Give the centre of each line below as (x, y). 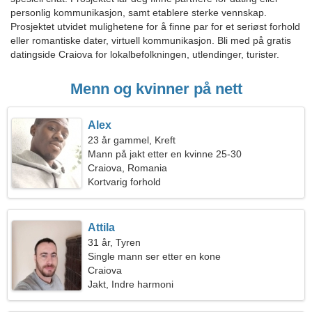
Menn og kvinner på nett (156, 89)
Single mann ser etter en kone (155, 256)
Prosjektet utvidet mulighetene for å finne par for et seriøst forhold (155, 26)
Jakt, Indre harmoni (131, 284)
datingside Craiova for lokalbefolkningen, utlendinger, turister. (145, 54)
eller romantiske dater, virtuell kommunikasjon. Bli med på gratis (151, 40)
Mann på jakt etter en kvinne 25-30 (165, 154)
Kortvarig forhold (125, 182)
